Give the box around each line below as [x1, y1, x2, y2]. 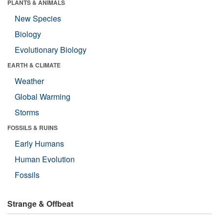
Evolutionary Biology [15, 44, 87, 55]
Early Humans [15, 137, 64, 149]
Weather [15, 75, 44, 87]
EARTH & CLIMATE [7, 60, 61, 69]
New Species [15, 12, 61, 24]
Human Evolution [15, 153, 75, 165]
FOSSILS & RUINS [7, 123, 58, 132]
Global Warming [15, 90, 70, 102]
